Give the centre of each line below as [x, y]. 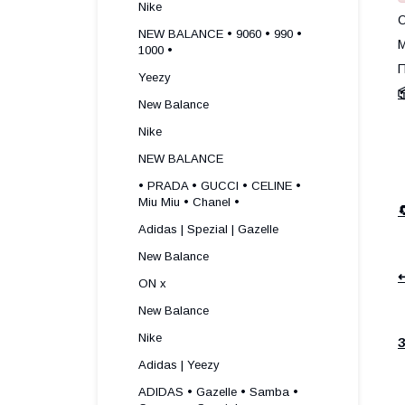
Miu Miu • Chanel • [189, 202]
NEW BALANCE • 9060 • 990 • [220, 34]
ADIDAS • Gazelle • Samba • [218, 392]
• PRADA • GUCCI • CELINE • [220, 186]
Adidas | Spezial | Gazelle [208, 229]
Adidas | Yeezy [179, 365]
